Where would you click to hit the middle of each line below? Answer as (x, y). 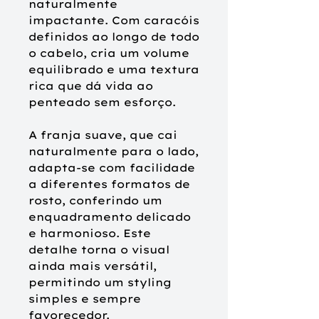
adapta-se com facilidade (112, 167)
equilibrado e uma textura (114, 69)
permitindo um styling (100, 282)
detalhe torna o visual (99, 249)
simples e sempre (85, 298)
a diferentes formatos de (109, 184)
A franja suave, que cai (103, 135)
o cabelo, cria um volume (109, 53)
